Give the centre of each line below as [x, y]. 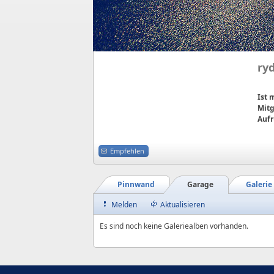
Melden [124, 205]
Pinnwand [136, 184]
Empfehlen [127, 150]
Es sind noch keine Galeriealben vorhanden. [174, 226]
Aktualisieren [183, 205]
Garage [200, 184]
